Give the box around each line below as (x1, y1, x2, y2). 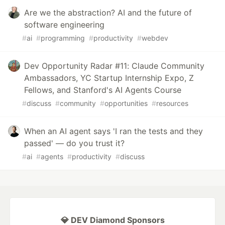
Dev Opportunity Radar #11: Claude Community (24, 60, 204, 71)
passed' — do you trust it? (24, 138, 125, 148)
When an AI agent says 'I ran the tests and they (24, 126, 203, 136)
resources (156, 98, 188, 107)
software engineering (24, 19, 104, 30)
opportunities (104, 98, 148, 107)
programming (41, 33, 85, 42)
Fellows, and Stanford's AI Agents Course (24, 84, 181, 95)
